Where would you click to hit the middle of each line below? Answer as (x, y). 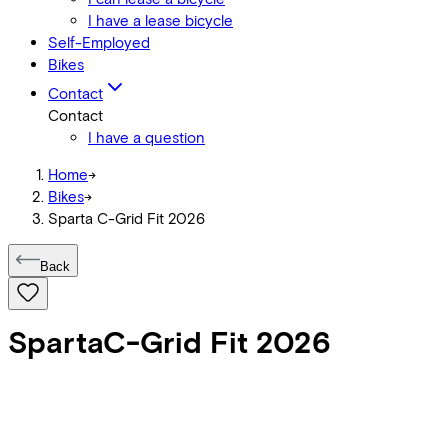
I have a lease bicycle (160, 20)
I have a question (146, 137)
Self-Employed (99, 42)
